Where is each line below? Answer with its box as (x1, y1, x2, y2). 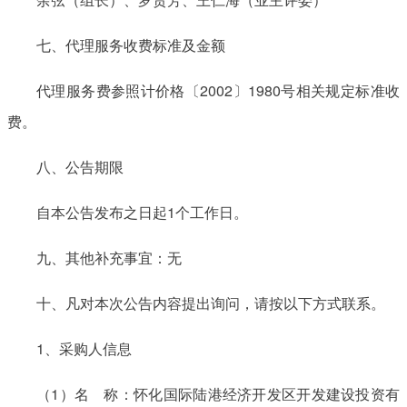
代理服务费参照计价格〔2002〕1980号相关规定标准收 (36, 79, 400, 101)
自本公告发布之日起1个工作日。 (36, 201, 248, 223)
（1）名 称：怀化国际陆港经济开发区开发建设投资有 (36, 382, 400, 404)
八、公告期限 (36, 155, 124, 177)
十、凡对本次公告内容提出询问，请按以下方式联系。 (36, 292, 385, 313)
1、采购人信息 (36, 337, 132, 359)
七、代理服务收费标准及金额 (36, 34, 233, 55)
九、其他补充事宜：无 (36, 246, 182, 268)
